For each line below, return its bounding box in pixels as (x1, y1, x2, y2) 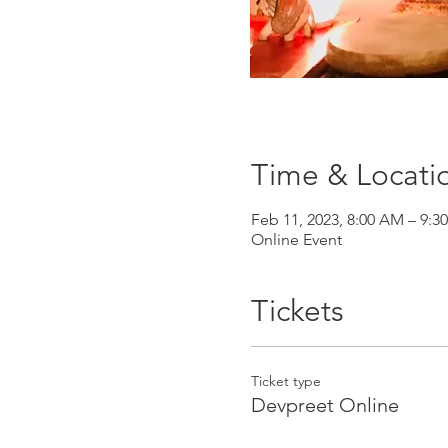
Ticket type (250, 372, 321, 390)
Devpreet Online (250, 393, 399, 417)
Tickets (250, 293, 344, 329)
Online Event (250, 230, 342, 249)
